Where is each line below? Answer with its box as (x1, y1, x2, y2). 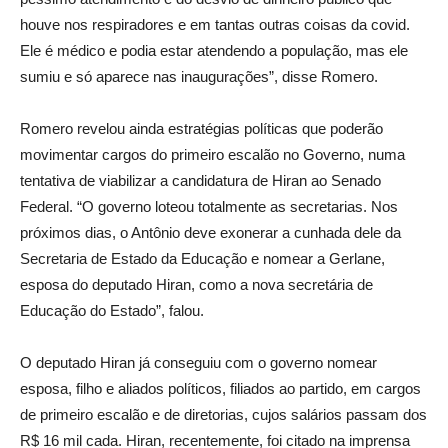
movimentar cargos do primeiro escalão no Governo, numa (20, 146, 405, 164)
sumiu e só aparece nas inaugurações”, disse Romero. (20, 68, 378, 86)
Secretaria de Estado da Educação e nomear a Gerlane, (20, 250, 385, 268)
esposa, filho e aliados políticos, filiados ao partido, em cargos (20, 380, 421, 398)
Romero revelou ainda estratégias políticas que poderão (20, 120, 383, 138)
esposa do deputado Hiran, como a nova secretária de (20, 276, 373, 294)
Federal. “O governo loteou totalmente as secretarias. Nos (20, 198, 398, 216)
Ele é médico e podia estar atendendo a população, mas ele (20, 42, 408, 60)
